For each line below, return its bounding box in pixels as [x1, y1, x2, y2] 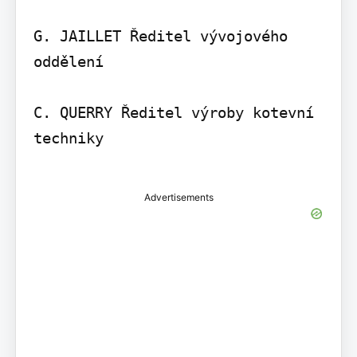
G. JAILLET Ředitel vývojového [33, 27, 288, 45]
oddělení [33, 53, 104, 71]
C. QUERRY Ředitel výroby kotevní [33, 104, 314, 122]
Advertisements [143, 191, 214, 204]
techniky [33, 129, 104, 147]
